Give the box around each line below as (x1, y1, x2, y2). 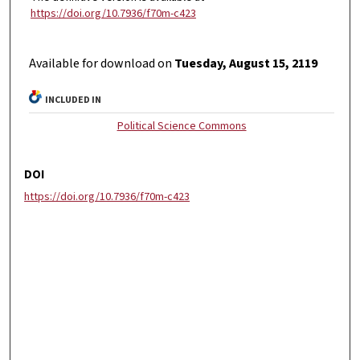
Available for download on (29, 55, 175, 73)
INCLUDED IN (45, 93, 102, 108)
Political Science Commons (117, 118, 247, 135)
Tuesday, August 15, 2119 (174, 55, 318, 73)
